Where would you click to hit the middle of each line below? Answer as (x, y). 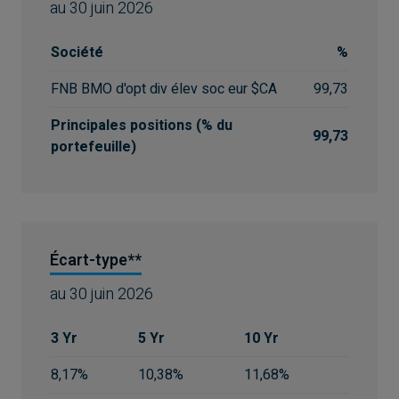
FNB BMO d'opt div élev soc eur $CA (164, 89)
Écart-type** (96, 261)
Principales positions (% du (142, 126)
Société (77, 53)
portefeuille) (94, 147)
